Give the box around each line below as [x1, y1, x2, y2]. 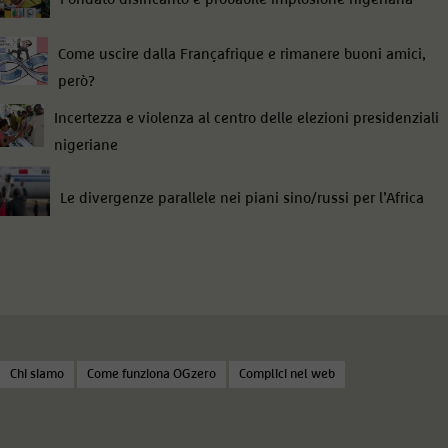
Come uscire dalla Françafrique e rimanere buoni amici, [57, 46, 426, 62]
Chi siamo [10, 368, 64, 382]
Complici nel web [239, 368, 335, 382]
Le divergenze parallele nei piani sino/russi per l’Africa [60, 190, 424, 206]
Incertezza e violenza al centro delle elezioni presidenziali [53, 111, 439, 127]
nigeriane [53, 138, 118, 154]
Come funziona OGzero [87, 368, 216, 382]
